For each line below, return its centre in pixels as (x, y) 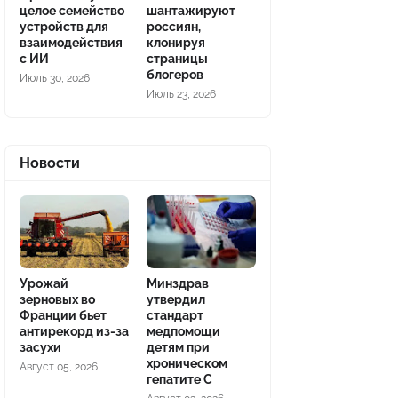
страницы (177, 59)
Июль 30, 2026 (55, 78)
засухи (40, 347)
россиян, (174, 27)
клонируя (176, 43)
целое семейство (72, 11)
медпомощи (183, 331)
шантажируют (191, 11)
